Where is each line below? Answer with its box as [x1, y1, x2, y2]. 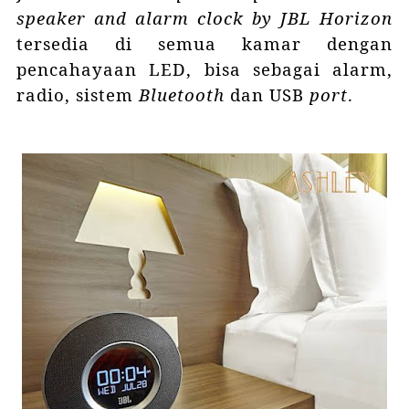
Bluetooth [138, 82, 230, 106]
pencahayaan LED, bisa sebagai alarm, [16, 57, 393, 80]
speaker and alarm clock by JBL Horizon [16, 5, 393, 29]
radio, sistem [16, 82, 139, 106]
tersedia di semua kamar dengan [16, 31, 393, 55]
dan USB [229, 82, 309, 106]
